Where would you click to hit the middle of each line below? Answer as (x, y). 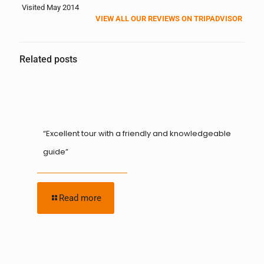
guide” (56, 152)
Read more (80, 198)
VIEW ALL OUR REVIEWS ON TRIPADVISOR (169, 19)
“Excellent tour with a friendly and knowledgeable (137, 133)
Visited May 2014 (50, 7)
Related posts (48, 60)
